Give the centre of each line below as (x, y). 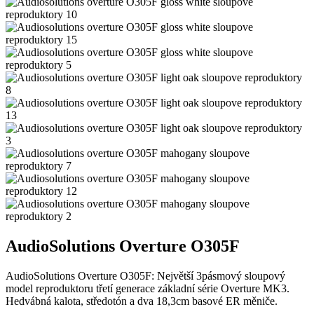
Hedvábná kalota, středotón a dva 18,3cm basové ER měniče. (142, 301)
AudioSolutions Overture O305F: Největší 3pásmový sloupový (145, 275)
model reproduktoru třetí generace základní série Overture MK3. (148, 288)
